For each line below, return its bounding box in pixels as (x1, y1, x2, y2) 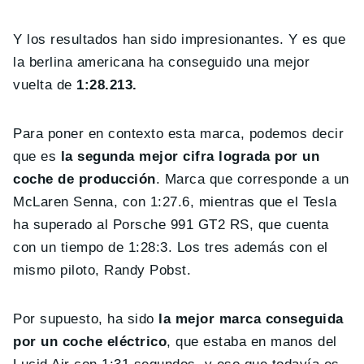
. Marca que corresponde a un (155, 171, 349, 187)
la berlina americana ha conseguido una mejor (13, 54, 310, 70)
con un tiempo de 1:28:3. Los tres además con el (13, 239, 328, 255)
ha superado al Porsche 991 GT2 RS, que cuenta (13, 216, 329, 232)
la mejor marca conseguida (154, 310, 344, 327)
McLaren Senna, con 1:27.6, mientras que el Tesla (13, 193, 337, 210)
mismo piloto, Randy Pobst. (13, 262, 192, 278)
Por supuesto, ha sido (13, 310, 154, 327)
